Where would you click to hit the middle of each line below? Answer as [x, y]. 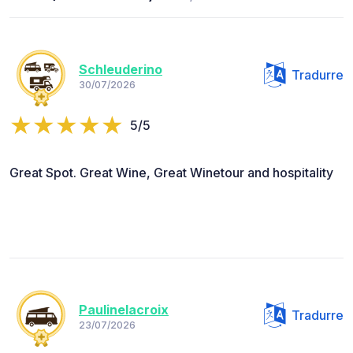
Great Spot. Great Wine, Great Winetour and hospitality [171, 173]
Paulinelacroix [124, 309]
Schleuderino [121, 69]
